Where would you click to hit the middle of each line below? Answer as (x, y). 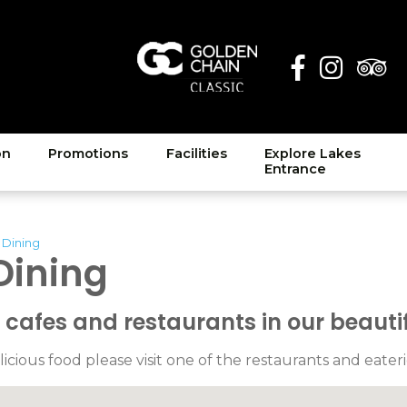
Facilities (196, 154)
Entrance (296, 169)
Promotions (89, 154)
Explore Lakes (313, 154)
